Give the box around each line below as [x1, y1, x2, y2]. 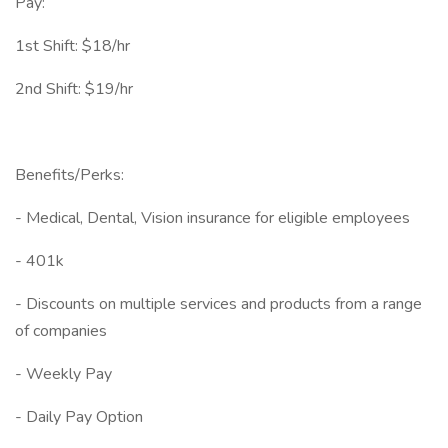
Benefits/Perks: [15, 164, 128, 186]
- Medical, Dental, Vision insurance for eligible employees [15, 207, 414, 229]
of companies [15, 320, 111, 342]
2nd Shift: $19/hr [15, 78, 137, 100]
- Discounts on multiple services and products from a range [15, 293, 422, 315]
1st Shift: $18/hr [15, 35, 134, 57]
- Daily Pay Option [15, 406, 143, 428]
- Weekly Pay [15, 363, 112, 385]
